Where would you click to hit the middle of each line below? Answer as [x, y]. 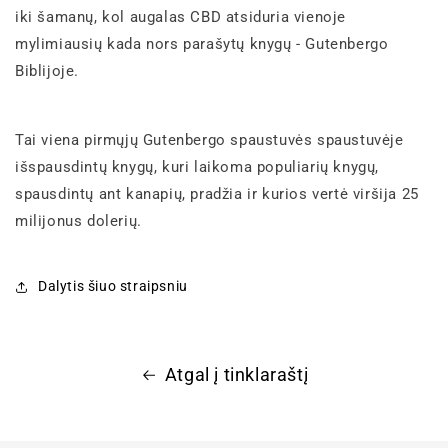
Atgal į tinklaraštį [236, 374]
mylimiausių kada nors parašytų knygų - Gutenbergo [202, 43]
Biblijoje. [47, 70]
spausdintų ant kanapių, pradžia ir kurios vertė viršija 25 [217, 193]
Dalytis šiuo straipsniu [113, 286]
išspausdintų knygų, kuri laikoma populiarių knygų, [197, 166]
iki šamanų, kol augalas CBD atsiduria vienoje [181, 16]
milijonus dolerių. [78, 220]
